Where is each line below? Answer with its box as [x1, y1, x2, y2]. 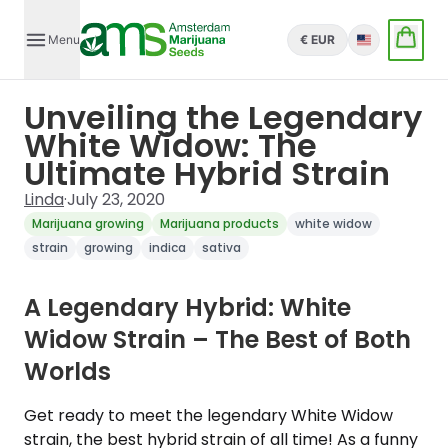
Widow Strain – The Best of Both [24, 323, 411, 356]
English [356, 38, 398, 53]
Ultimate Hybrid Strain [24, 151, 390, 196]
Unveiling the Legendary [24, 95, 422, 140]
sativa [202, 239, 241, 256]
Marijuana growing [32, 215, 144, 232]
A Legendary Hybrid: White [24, 291, 351, 324]
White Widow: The [24, 123, 317, 168]
